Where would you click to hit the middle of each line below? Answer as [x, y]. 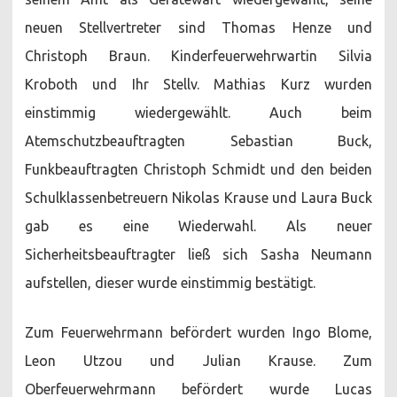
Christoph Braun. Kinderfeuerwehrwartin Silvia [198, 55]
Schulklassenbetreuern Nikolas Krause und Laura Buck [198, 197]
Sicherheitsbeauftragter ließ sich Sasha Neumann [198, 254]
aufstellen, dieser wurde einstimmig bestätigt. [172, 282]
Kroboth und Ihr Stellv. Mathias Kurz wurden [198, 84]
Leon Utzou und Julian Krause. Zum [198, 360]
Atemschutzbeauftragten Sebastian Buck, [198, 140]
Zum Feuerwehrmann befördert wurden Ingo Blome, [198, 332]
